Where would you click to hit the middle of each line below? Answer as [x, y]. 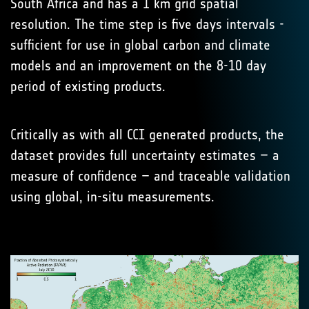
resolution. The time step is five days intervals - [147, 24]
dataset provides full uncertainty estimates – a [145, 155]
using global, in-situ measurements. [112, 197]
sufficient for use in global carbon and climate [140, 45]
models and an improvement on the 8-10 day [138, 66]
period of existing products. [88, 86]
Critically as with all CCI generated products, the [147, 134]
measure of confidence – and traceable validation [150, 176]
